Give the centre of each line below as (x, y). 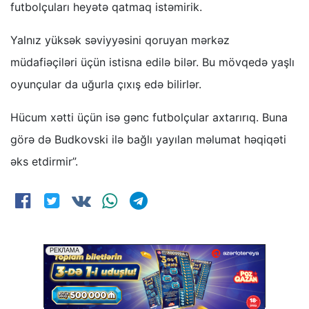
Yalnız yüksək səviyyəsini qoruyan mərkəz (120, 40)
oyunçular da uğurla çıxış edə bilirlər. (106, 84)
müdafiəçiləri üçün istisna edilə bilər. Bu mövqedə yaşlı (152, 62)
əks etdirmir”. (44, 161)
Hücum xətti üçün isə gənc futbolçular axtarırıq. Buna (149, 117)
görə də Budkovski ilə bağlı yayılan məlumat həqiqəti (148, 139)
